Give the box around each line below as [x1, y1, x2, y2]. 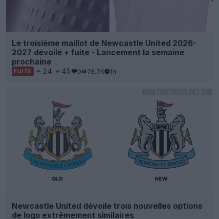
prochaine [12, 57, 51, 67]
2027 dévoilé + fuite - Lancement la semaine [12, 47, 184, 58]
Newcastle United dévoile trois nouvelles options [12, 200, 202, 211]
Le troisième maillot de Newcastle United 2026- [12, 38, 197, 48]
